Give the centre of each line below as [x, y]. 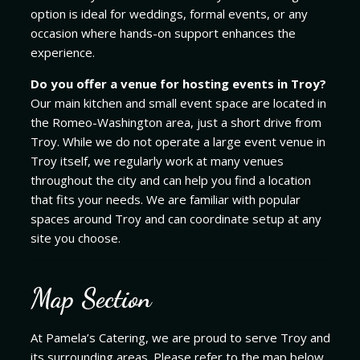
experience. [62, 53]
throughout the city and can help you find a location [170, 180]
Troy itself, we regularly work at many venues [157, 161]
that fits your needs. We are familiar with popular [165, 200]
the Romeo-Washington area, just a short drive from [176, 123]
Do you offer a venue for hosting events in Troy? [178, 84]
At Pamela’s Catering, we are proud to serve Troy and [180, 337]
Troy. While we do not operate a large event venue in [178, 142]
